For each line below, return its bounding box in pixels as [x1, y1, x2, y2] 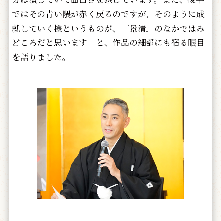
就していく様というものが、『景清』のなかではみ [11, 22, 205, 35]
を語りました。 [11, 51, 71, 63]
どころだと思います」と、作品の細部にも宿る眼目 [11, 37, 205, 49]
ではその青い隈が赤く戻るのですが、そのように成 [11, 8, 205, 20]
